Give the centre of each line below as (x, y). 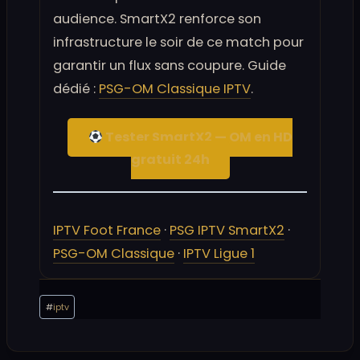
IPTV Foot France (107, 231)
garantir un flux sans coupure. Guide (170, 66)
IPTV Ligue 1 (219, 254)
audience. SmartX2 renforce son (157, 19)
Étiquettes (66, 299)
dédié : (76, 89)
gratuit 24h (170, 160)
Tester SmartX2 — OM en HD (197, 137)
